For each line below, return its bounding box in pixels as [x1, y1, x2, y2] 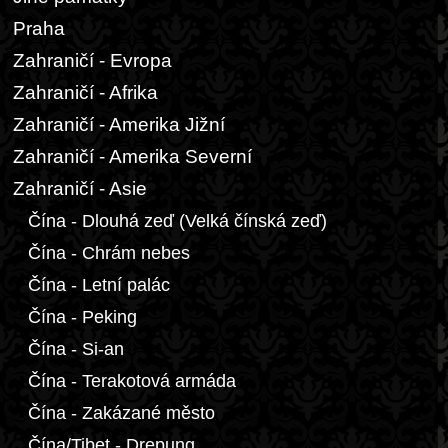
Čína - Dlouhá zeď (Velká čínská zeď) [28, 211, 327, 231]
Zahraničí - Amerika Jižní [13, 114, 225, 135]
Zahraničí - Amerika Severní [13, 146, 252, 167]
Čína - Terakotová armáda [28, 371, 236, 391]
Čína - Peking [28, 307, 137, 327]
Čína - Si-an [28, 339, 124, 359]
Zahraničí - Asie [13, 178, 147, 199]
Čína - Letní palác [28, 275, 170, 295]
